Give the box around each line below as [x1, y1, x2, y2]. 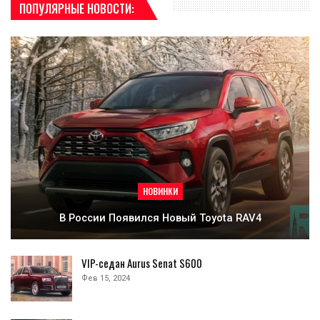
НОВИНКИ [142, 185, 178, 198]
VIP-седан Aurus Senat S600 [81, 255, 202, 271]
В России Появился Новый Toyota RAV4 [59, 211, 261, 225]
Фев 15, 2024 [81, 274, 130, 284]
